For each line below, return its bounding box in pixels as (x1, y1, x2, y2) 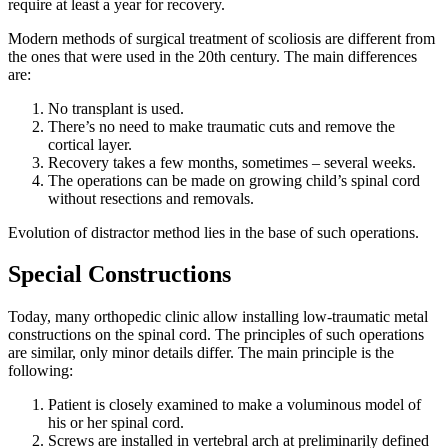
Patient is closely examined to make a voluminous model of (48, 396, 421, 414)
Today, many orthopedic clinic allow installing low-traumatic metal (8, 308, 428, 326)
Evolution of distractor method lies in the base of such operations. (8, 223, 419, 241)
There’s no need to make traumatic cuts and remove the (48, 117, 395, 135)
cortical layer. (48, 135, 132, 153)
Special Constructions (8, 261, 231, 288)
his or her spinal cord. (48, 414, 184, 432)
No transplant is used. (48, 99, 184, 117)
